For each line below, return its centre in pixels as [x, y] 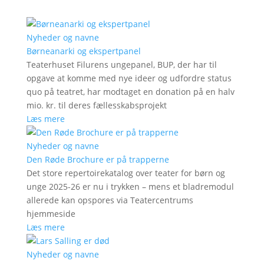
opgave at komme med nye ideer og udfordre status [129, 78]
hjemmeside [51, 214]
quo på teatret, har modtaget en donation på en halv [130, 92]
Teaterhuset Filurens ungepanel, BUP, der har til [121, 65]
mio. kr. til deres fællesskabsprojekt [96, 105]
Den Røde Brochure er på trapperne [98, 159]
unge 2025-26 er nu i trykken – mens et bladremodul [130, 187]
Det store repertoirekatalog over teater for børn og [126, 173]
